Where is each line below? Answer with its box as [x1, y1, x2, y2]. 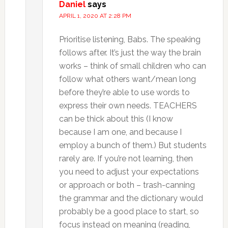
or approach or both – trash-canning [59, 180, 195, 190]
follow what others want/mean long [59, 74, 196, 84]
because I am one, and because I [59, 127, 182, 137]
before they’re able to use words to [59, 88, 190, 97]
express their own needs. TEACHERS [59, 101, 197, 110]
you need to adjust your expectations [59, 167, 199, 177]
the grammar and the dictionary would [59, 193, 203, 203]
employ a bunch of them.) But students [59, 140, 207, 150]
